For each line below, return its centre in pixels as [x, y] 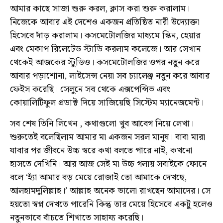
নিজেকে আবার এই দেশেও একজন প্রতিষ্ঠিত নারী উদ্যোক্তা [105, 22]
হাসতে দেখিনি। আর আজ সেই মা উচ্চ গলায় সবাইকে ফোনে [108, 164]
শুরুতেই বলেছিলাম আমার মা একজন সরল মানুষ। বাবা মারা [108, 137]
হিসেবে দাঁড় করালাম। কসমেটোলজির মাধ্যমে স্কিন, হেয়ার [105, 36]
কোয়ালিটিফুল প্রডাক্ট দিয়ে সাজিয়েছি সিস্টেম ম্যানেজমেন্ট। [107, 103]
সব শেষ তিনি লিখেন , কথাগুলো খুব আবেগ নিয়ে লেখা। [102, 123]
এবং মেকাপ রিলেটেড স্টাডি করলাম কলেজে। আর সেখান [105, 49]
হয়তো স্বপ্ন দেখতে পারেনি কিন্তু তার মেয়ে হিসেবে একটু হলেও [111, 204]
